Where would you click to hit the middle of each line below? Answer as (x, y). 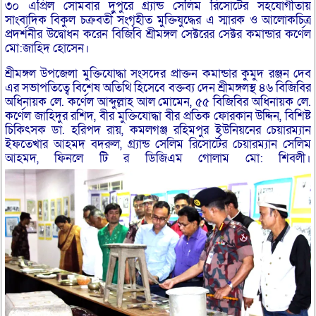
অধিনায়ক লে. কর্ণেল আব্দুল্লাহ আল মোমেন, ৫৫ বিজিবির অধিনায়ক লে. (158, 102)
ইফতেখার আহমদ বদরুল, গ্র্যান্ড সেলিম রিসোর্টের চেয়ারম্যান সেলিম (158, 145)
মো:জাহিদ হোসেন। (47, 49)
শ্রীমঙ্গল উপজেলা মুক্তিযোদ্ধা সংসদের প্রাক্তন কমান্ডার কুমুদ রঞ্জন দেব (158, 74)
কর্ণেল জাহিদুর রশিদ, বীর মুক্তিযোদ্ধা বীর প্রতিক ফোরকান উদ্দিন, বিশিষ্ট (158, 116)
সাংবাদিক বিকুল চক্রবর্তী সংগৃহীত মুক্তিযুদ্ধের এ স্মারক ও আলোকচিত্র (158, 20)
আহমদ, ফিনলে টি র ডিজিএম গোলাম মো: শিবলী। (158, 159)
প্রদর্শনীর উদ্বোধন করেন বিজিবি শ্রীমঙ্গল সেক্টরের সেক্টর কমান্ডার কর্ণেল (158, 35)
